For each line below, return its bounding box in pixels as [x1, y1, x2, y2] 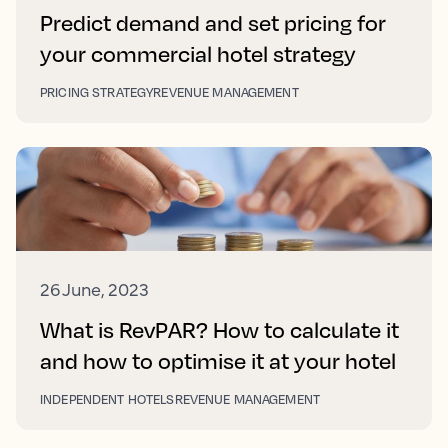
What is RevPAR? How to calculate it [40, 315, 399, 343]
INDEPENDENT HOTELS [40, 390, 175, 407]
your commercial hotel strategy [40, 39, 356, 67]
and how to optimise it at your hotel [40, 346, 396, 374]
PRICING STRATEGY [40, 83, 154, 100]
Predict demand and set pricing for [40, 8, 386, 36]
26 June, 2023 [40, 275, 149, 301]
